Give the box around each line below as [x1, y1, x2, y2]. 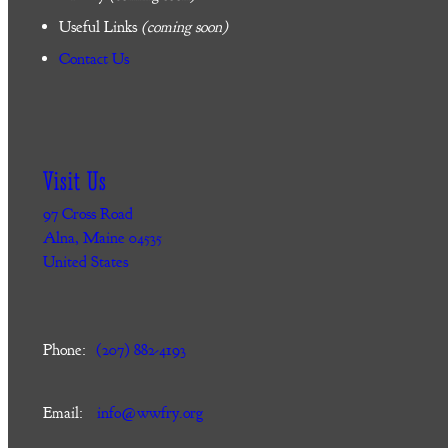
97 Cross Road [42, 203, 133, 224]
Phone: [42, 339, 86, 360]
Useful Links [58, 16, 137, 37]
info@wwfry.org [97, 402, 204, 423]
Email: [42, 402, 83, 423]
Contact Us [58, 48, 129, 69]
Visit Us [42, 164, 107, 197]
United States [42, 251, 128, 272]
